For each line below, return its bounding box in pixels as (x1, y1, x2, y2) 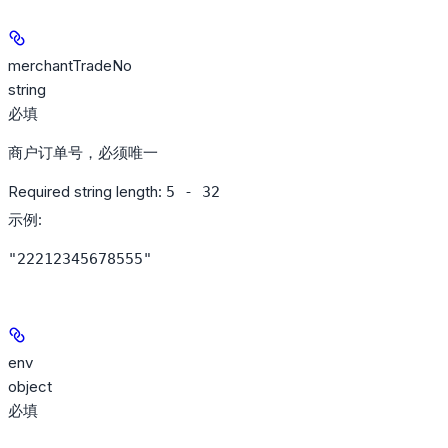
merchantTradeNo (8, 56, 132, 75)
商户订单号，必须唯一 (8, 143, 158, 162)
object (8, 377, 52, 396)
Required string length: (8, 182, 166, 201)
